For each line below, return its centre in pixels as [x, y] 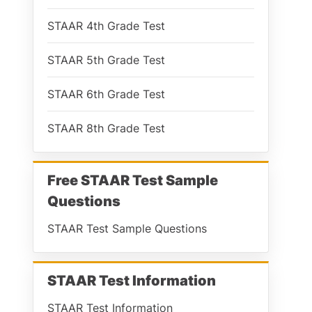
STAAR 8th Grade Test [106, 128]
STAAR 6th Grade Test [106, 94]
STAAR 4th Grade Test [106, 26]
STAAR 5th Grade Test [106, 60]
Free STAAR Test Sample [133, 180]
